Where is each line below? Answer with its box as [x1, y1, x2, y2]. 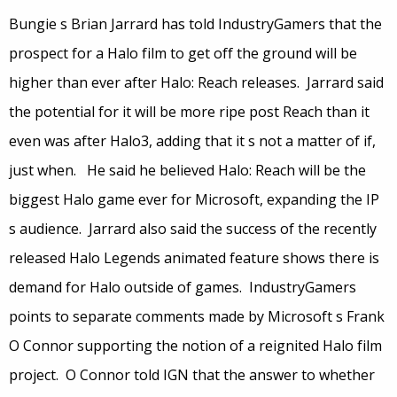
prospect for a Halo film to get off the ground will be [9, 43, 357, 64]
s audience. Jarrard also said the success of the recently [9, 219, 377, 239]
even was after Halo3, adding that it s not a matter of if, [9, 131, 376, 152]
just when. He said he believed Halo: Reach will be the [9, 160, 366, 181]
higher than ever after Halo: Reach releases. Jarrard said [9, 73, 384, 93]
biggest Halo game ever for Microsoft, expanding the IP [9, 190, 379, 210]
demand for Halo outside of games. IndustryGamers [9, 277, 356, 298]
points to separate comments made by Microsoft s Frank [9, 307, 385, 327]
